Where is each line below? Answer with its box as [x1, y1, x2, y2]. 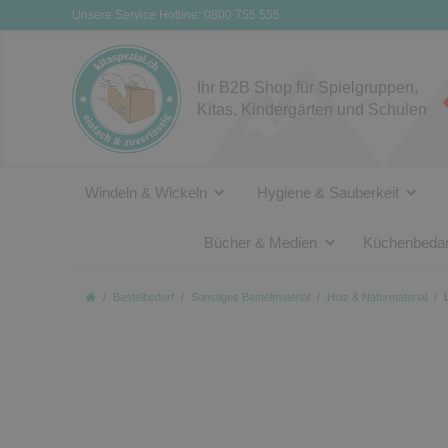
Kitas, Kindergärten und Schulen [196, 100, 427, 118]
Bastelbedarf [113, 290, 174, 303]
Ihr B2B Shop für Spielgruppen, [196, 78, 418, 96]
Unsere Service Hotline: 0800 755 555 [72, 8, 280, 22]
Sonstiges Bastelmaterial [191, 290, 310, 303]
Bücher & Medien [204, 233, 317, 251]
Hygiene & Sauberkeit [256, 183, 399, 201]
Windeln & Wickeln [84, 183, 207, 201]
